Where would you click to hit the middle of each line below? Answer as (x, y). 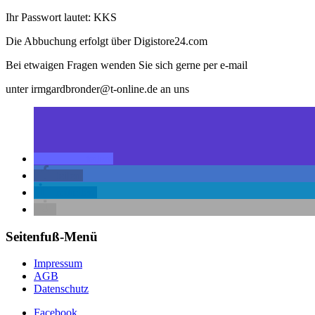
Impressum (58, 264)
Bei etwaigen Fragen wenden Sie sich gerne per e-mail (127, 65)
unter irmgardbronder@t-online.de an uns (97, 89)
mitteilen (75, 192)
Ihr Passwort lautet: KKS (61, 17)
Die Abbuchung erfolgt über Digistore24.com (107, 41)
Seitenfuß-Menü (52, 236)
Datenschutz (61, 289)
